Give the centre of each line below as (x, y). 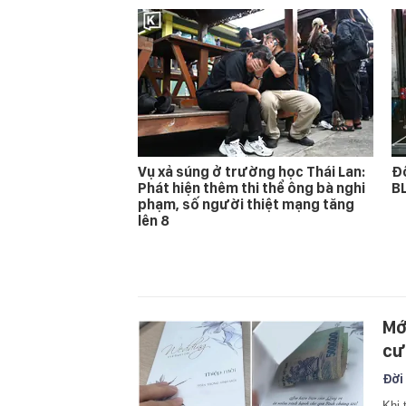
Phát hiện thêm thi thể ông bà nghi (251, 188)
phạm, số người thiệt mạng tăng (246, 204)
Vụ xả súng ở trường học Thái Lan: (251, 171)
